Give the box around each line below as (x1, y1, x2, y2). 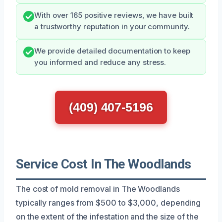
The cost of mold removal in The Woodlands (16, 183, 180, 194)
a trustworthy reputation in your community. (34, 22, 190, 31)
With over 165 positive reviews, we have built (34, 10, 194, 20)
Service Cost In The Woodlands (16, 156, 191, 171)
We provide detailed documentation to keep (34, 46, 190, 55)
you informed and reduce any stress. (34, 57, 166, 67)
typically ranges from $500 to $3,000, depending (16, 197, 201, 208)
